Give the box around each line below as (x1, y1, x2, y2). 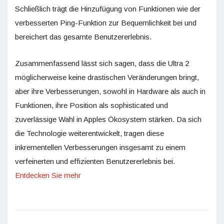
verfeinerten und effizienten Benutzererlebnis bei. (15, 157, 175, 165)
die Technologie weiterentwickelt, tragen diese (15, 129, 164, 137)
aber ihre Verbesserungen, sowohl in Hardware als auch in (15, 87, 205, 95)
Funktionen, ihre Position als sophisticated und (15, 101, 168, 109)
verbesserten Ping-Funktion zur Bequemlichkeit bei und (15, 18, 196, 27)
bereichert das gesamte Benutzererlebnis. (15, 32, 151, 41)
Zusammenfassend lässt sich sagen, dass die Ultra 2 (15, 59, 189, 67)
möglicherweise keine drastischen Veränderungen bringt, (15, 73, 199, 81)
